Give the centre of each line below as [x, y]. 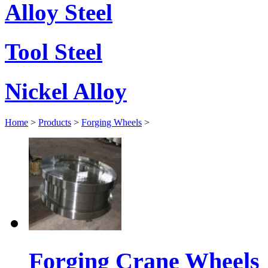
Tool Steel [54, 51]
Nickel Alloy [66, 92]
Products [55, 123]
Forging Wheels [112, 123]
